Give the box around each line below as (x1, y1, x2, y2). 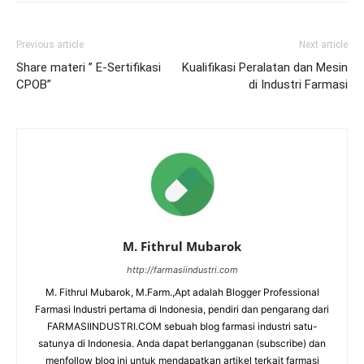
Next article (299, 39, 348, 51)
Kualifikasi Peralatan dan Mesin (182, 60, 348, 76)
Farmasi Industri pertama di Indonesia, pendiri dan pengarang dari (35, 303, 329, 316)
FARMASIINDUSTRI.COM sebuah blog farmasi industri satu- (46, 320, 318, 333)
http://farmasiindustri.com (126, 264, 238, 276)
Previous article (16, 39, 84, 51)
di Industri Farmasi (249, 77, 348, 93)
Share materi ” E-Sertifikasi (16, 60, 161, 76)
